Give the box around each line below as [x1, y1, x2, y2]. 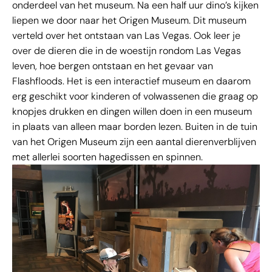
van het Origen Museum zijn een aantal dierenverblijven [12, 135, 256, 149]
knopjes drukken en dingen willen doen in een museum [12, 105, 252, 118]
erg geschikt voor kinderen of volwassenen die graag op [12, 90, 258, 103]
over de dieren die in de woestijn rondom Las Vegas [12, 44, 241, 58]
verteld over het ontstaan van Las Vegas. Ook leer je [12, 29, 240, 42]
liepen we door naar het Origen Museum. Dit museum [12, 14, 246, 27]
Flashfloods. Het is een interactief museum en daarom [12, 75, 251, 88]
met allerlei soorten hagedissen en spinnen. [12, 151, 203, 164]
